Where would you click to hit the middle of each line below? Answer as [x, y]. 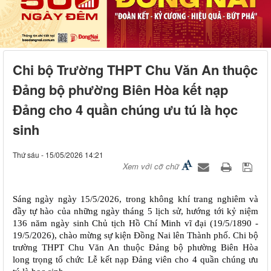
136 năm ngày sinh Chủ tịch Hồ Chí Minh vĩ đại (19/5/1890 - [135, 223]
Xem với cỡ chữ [151, 166]
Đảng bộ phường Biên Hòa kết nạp [120, 90]
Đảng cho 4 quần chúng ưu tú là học [125, 110]
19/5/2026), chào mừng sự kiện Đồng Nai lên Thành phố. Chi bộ [135, 235]
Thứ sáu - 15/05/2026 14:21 [58, 155]
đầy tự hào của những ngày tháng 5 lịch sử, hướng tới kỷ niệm [135, 211]
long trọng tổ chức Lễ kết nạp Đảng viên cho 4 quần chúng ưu [135, 260]
